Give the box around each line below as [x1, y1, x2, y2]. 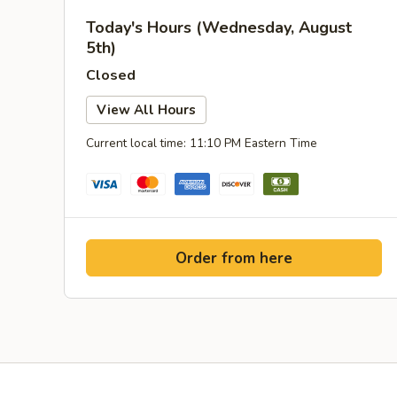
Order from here [175, 247, 292, 269]
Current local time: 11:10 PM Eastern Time [86, 135, 317, 152]
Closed [86, 66, 136, 85]
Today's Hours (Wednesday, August [86, 17, 352, 38]
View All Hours [97, 100, 196, 119]
